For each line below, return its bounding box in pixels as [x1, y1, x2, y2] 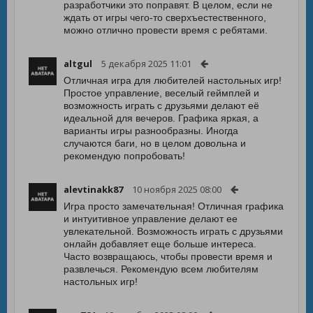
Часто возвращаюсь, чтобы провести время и [64, 251, 272, 262]
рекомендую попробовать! [64, 150, 185, 161]
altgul [64, 57, 92, 70]
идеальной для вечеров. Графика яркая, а [64, 112, 259, 124]
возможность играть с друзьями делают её [64, 100, 259, 111]
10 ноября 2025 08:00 [132, 183, 221, 196]
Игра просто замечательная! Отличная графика [64, 201, 284, 212]
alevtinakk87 [64, 183, 123, 196]
